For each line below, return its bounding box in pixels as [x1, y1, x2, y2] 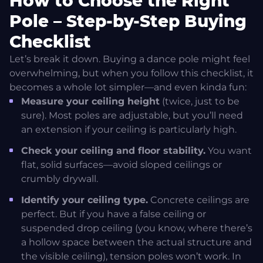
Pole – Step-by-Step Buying [9, 11, 247, 32]
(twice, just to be [160, 96, 240, 107]
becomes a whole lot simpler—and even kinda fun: [9, 82, 247, 93]
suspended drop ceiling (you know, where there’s [21, 222, 252, 234]
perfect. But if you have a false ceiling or [21, 208, 206, 220]
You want [205, 145, 252, 157]
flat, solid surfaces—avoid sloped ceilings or [21, 159, 222, 171]
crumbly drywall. [21, 173, 98, 185]
